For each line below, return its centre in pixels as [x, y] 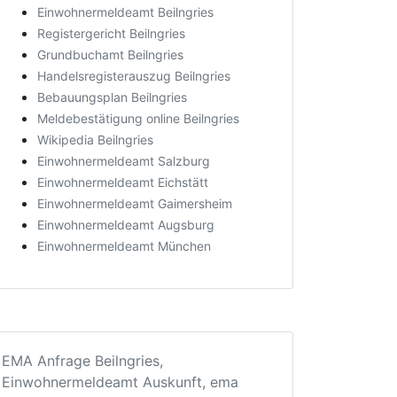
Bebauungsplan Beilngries [112, 97]
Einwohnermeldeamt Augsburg [126, 225]
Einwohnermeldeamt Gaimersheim [135, 203]
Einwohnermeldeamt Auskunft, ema [120, 382]
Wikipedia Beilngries [95, 140]
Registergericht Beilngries [111, 33]
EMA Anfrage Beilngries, [82, 361]
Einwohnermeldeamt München [124, 246]
